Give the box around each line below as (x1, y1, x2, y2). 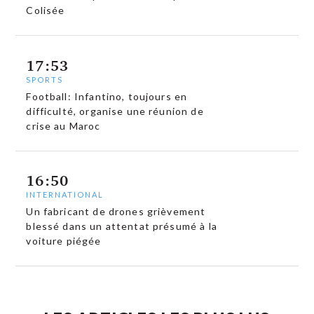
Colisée (26, 4, 65, 17)
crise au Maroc (26, 119, 101, 132)
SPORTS (26, 74, 64, 84)
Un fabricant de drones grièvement (26, 205, 206, 218)
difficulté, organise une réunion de (26, 104, 204, 117)
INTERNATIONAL (26, 190, 104, 200)
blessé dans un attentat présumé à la (26, 220, 217, 233)
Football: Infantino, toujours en (26, 90, 188, 102)
